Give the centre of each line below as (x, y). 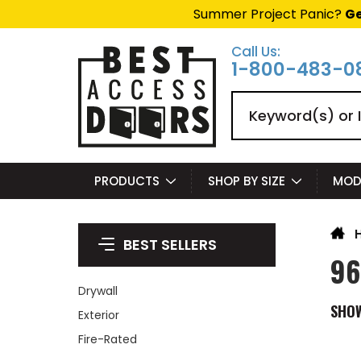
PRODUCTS (127, 181)
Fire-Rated (108, 339)
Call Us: (256, 52)
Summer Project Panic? (269, 14)
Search (254, 100)
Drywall (98, 291)
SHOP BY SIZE (246, 181)
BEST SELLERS (170, 245)
